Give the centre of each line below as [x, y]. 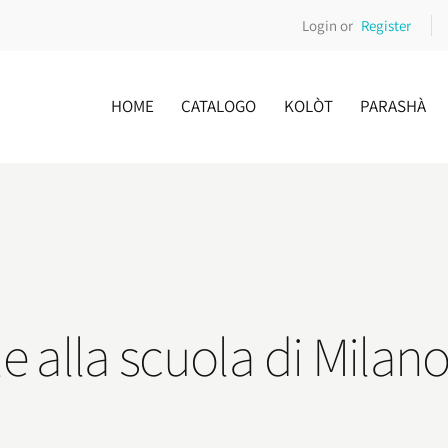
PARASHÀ [392, 105]
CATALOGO [219, 105]
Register [385, 25]
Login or [328, 25]
